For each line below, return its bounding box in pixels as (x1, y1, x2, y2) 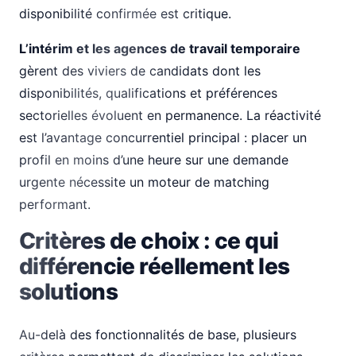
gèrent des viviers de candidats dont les (19, 63, 261, 79)
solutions (19, 278, 118, 305)
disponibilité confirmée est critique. (19, 6, 231, 21)
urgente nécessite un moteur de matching (19, 174, 269, 190)
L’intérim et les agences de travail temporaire (19, 41, 300, 56)
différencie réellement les (19, 253, 290, 280)
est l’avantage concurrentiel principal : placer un (19, 130, 307, 145)
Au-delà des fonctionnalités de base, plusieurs (19, 327, 296, 342)
